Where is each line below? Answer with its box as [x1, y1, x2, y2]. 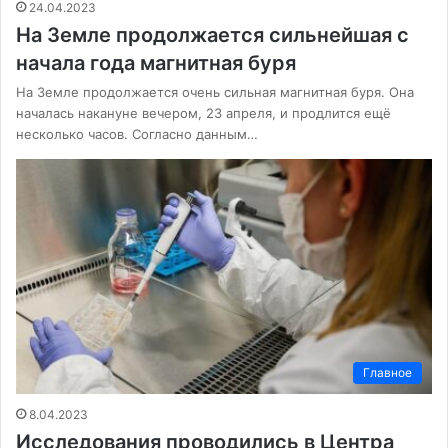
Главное [363, 364, 412, 380]
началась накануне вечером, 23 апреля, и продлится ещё [16, 104, 391, 121]
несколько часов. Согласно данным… [16, 125, 258, 142]
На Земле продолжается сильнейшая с [16, 22, 409, 47]
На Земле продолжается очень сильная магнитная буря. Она [16, 83, 414, 100]
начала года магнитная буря [16, 50, 296, 75]
